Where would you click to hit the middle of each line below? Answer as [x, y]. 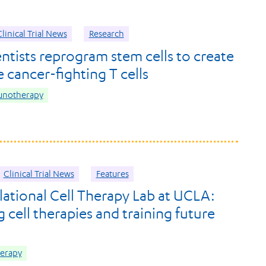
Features [112, 174]
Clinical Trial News [39, 174]
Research [106, 34]
